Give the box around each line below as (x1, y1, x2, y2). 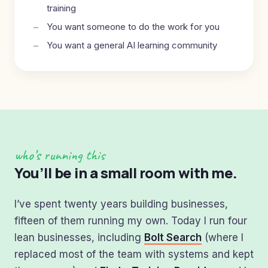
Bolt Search (144, 232, 202, 243)
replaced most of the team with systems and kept (14, 248, 254, 260)
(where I (202, 232, 243, 243)
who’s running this (14, 146, 105, 164)
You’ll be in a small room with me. (14, 163, 237, 182)
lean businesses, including (14, 232, 144, 243)
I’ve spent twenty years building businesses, (14, 198, 228, 210)
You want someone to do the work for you (47, 21, 220, 32)
